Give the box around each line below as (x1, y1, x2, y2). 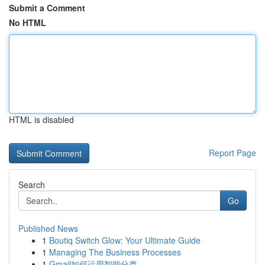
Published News (18, 222, 78, 234)
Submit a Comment (9, 2, 85, 14)
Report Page (209, 147, 256, 159)
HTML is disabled (9, 114, 74, 125)
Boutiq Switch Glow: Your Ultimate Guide (49, 234, 201, 246)
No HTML (9, 17, 46, 28)
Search (18, 179, 45, 190)
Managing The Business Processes (49, 246, 181, 258)
